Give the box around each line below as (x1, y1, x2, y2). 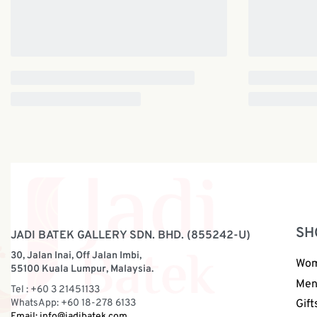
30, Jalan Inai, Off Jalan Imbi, (11, 250, 142, 263)
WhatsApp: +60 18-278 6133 (11, 297, 136, 310)
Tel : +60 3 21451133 (11, 284, 100, 296)
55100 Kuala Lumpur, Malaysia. (11, 263, 154, 276)
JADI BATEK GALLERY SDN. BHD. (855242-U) (11, 229, 250, 243)
